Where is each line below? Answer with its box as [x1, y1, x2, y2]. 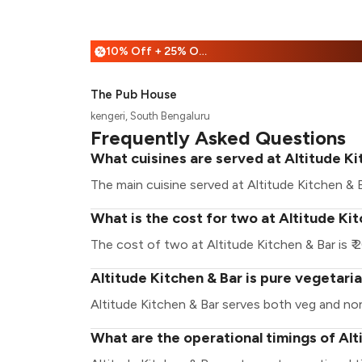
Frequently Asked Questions [90, 126, 346, 149]
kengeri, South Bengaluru [90, 110, 210, 122]
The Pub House [90, 87, 177, 102]
